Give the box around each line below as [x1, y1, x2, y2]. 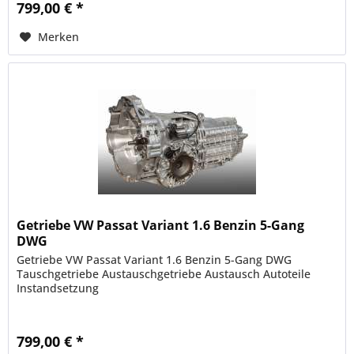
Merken [38, 28, 80, 44]
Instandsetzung [17, 280, 100, 296]
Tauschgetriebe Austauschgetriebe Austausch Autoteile [17, 265, 311, 281]
